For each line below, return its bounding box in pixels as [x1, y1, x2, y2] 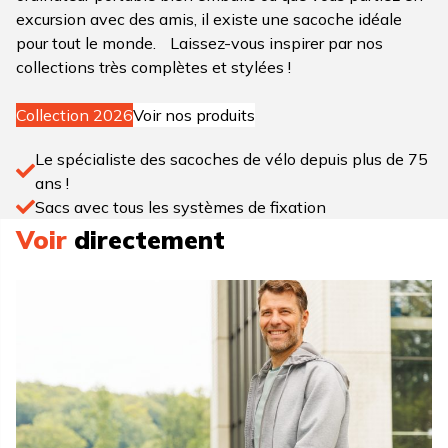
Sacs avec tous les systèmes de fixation [35, 196, 326, 217]
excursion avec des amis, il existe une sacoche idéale [16, 8, 402, 29]
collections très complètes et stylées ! [16, 56, 291, 77]
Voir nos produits [133, 104, 255, 125]
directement [67, 223, 225, 255]
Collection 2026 [16, 104, 133, 125]
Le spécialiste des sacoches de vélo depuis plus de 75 [35, 148, 428, 169]
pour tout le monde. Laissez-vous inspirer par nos [16, 32, 383, 53]
